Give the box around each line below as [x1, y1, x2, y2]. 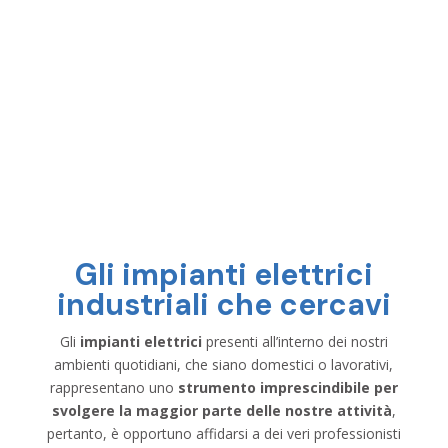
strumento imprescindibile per [177, 377, 398, 397]
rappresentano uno [49, 377, 178, 397]
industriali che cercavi [56, 284, 391, 324]
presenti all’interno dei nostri [201, 331, 388, 351]
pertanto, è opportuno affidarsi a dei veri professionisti [46, 423, 401, 443]
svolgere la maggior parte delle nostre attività [51, 400, 392, 420]
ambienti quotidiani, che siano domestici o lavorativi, [54, 354, 394, 374]
